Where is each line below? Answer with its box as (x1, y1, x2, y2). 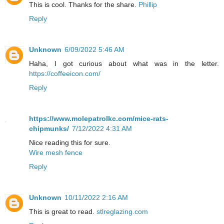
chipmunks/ (29, 124, 69, 133)
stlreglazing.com (96, 207, 148, 216)
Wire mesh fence (29, 148, 82, 157)
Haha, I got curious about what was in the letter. (29, 59, 219, 68)
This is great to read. (29, 207, 96, 216)
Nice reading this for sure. (29, 138, 110, 147)
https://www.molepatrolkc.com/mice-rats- (29, 114, 168, 123)
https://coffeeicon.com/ (29, 69, 100, 78)
